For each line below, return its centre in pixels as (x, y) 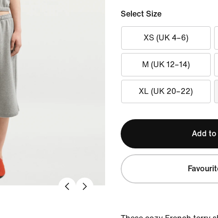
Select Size (141, 14)
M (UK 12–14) (166, 64)
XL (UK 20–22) (166, 91)
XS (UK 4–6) (166, 38)
